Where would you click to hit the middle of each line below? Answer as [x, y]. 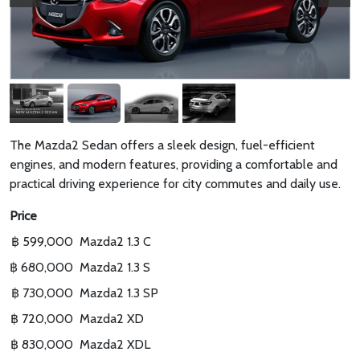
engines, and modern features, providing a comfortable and [174, 165]
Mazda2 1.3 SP [119, 293]
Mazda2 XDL [115, 345]
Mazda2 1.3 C [115, 242]
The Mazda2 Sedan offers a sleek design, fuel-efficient [162, 145]
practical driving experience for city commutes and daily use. [175, 184]
